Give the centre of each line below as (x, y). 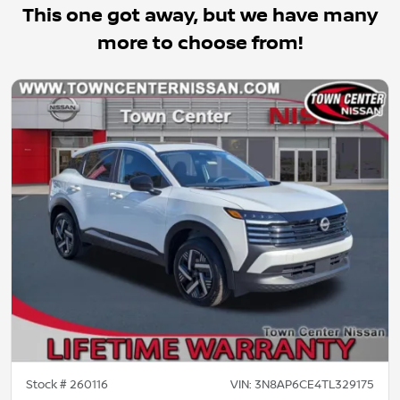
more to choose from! (200, 43)
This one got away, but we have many (200, 15)
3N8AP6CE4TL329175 (314, 385)
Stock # (48, 385)
